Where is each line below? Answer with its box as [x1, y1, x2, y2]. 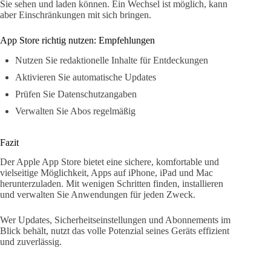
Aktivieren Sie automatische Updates [15, 71, 156, 82]
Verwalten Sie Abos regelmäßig [15, 105, 135, 116]
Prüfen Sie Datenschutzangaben [15, 88, 137, 99]
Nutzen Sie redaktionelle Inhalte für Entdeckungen [15, 54, 208, 65]
